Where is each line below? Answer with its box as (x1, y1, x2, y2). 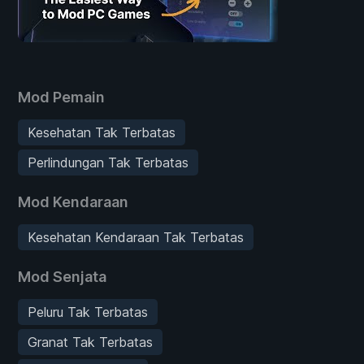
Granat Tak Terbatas (28, 333, 153, 350)
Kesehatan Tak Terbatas (28, 123, 175, 141)
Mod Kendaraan (18, 193, 128, 210)
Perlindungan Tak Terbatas (28, 154, 188, 171)
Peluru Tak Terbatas (28, 303, 148, 320)
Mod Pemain (18, 88, 105, 106)
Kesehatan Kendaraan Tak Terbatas (28, 228, 244, 245)
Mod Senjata (18, 267, 106, 285)
